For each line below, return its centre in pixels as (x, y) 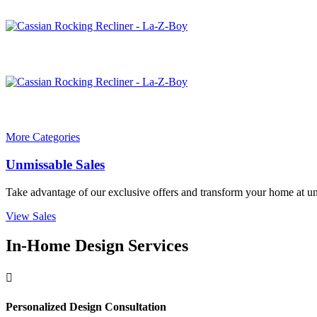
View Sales (31, 216)
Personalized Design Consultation (86, 306)
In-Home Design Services (97, 246)
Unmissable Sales (55, 164)
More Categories (43, 137)
